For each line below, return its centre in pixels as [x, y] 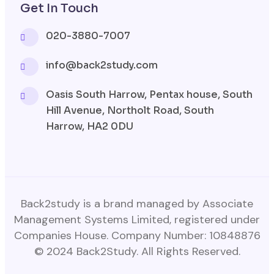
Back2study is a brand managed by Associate [137, 203]
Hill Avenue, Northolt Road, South [130, 110]
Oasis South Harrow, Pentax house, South [149, 94]
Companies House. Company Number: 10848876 [137, 235]
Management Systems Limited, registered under [137, 219]
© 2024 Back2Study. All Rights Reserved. [137, 251]
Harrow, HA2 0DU [90, 126]
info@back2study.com [102, 65]
